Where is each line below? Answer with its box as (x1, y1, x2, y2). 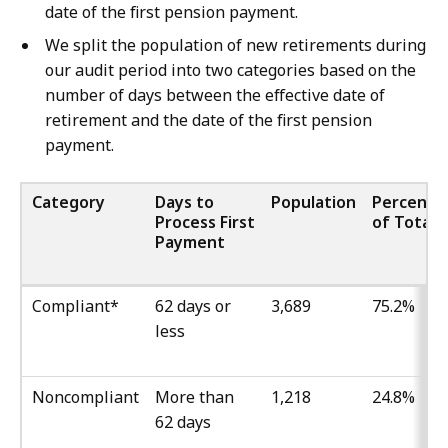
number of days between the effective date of (45, 84, 385, 107)
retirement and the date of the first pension (45, 109, 372, 132)
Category (32, 191, 105, 214)
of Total (372, 211, 435, 234)
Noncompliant (32, 386, 139, 409)
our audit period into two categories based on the (45, 59, 416, 82)
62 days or (155, 295, 231, 318)
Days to (155, 191, 214, 214)
